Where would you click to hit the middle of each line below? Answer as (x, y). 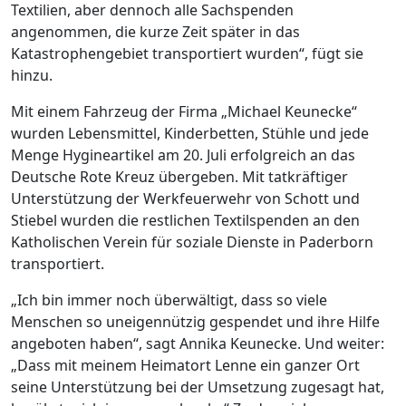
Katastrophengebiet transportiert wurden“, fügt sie (187, 53)
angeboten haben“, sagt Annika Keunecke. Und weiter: (198, 343)
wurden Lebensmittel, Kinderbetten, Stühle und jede (190, 133)
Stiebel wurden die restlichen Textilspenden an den (185, 220)
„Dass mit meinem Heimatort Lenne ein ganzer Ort (185, 365)
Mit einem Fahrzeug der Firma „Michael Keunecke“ (184, 111)
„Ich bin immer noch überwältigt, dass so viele (169, 300)
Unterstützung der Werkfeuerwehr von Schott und (185, 198)
